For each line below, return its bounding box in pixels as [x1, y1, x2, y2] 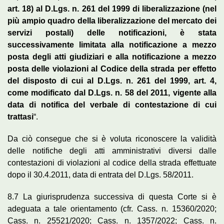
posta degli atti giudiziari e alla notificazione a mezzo [7, 52, 216, 61]
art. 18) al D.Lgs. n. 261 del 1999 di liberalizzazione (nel [7, 4, 216, 13]
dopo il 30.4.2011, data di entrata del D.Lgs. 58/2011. [7, 170, 193, 179]
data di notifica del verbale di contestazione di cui [7, 100, 216, 109]
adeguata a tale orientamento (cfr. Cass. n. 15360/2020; [7, 204, 216, 213]
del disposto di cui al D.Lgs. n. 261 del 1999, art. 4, [7, 76, 216, 85]
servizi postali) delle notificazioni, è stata [7, 28, 216, 37]
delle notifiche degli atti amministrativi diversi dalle [7, 146, 216, 155]
